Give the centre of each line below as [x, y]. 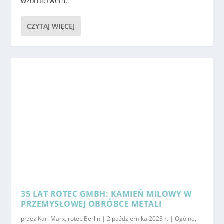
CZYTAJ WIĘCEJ [51, 26]
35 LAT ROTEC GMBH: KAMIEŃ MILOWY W [106, 194]
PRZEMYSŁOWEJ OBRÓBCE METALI [91, 204]
